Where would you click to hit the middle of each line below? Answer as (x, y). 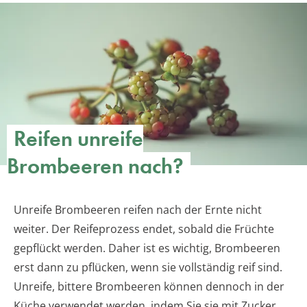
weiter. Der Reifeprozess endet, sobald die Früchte (144, 229)
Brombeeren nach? (95, 167)
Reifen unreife (78, 139)
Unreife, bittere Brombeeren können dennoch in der (149, 287)
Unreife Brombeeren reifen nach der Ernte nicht (138, 210)
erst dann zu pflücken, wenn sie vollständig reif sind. (148, 268)
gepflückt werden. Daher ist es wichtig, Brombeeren (147, 248)
